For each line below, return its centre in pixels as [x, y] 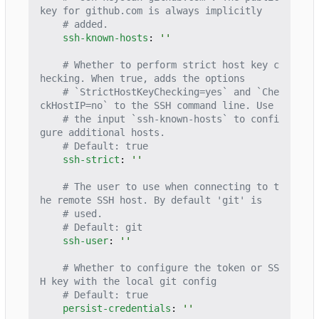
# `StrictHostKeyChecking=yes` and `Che [171, 92]
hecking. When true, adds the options [142, 79]
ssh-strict [91, 160]
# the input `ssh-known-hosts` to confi [171, 119]
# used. [83, 214]
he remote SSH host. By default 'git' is [151, 200]
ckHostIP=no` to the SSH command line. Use [157, 106]
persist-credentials [117, 309]
